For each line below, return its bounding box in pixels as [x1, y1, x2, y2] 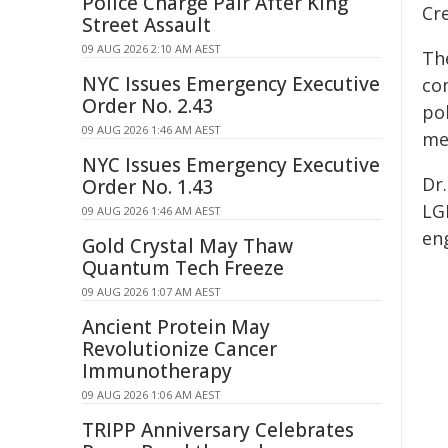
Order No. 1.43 [82, 174, 214, 200]
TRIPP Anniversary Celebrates [82, 417, 354, 443]
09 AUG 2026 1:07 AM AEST [82, 284, 221, 299]
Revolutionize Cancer [82, 336, 277, 362]
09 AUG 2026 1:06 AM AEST [82, 387, 221, 402]
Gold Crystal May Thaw [82, 233, 293, 259]
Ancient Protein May [82, 314, 270, 340]
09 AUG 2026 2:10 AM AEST [82, 41, 221, 56]
